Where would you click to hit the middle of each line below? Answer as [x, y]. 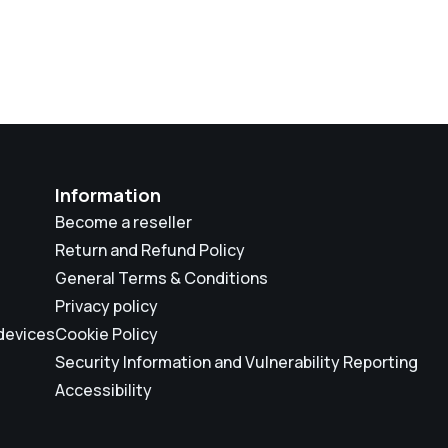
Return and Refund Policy [150, 250]
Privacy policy [106, 306]
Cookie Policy [106, 334]
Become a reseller [123, 222]
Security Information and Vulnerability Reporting [236, 362]
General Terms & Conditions [161, 278]
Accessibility [103, 390]
